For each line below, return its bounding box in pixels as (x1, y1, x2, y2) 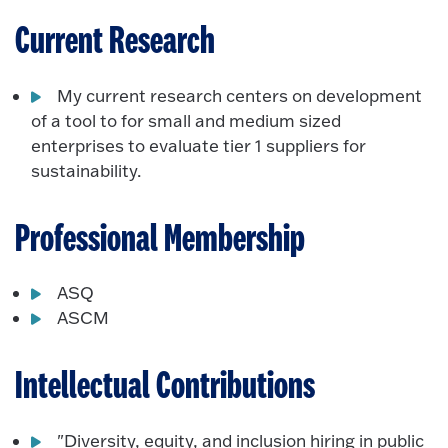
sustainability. (31, 159, 142, 181)
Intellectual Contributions (15, 367, 315, 408)
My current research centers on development (57, 84, 423, 106)
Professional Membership (15, 219, 305, 260)
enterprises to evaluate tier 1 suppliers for (31, 134, 367, 156)
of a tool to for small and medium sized (31, 109, 342, 131)
